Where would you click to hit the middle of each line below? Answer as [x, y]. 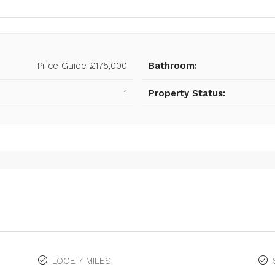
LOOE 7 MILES [82, 261]
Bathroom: [172, 66]
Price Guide [62, 66]
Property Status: [187, 93]
